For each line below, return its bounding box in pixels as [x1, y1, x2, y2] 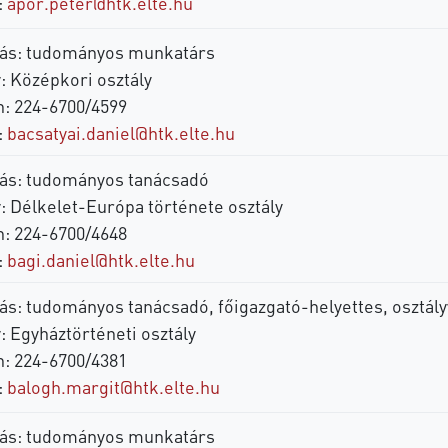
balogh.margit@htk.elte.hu [6, 374, 220, 398]
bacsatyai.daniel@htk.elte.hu [6, 120, 235, 144]
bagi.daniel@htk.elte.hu [6, 247, 195, 271]
